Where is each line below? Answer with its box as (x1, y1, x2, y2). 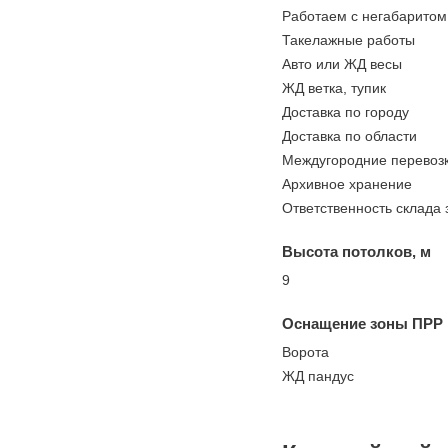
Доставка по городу (282, 104, 409, 120)
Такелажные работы (282, 32, 415, 48)
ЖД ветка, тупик (282, 80, 386, 96)
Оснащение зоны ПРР (282, 315, 443, 332)
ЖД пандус (282, 368, 354, 384)
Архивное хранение (282, 176, 412, 192)
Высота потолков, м (282, 243, 431, 260)
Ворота (282, 344, 329, 360)
